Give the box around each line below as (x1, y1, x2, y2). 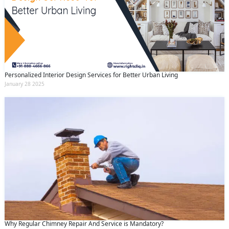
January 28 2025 (5, 80, 44, 87)
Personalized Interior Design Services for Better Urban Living (5, 70, 178, 79)
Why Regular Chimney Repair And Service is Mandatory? (5, 219, 164, 228)
